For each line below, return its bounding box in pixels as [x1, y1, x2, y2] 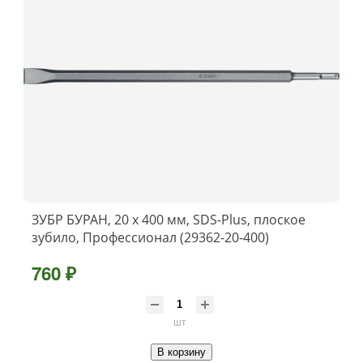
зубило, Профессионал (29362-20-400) [32, 228, 269, 246]
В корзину [157, 345, 206, 358]
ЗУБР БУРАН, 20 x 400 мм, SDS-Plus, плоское [32, 210, 305, 228]
